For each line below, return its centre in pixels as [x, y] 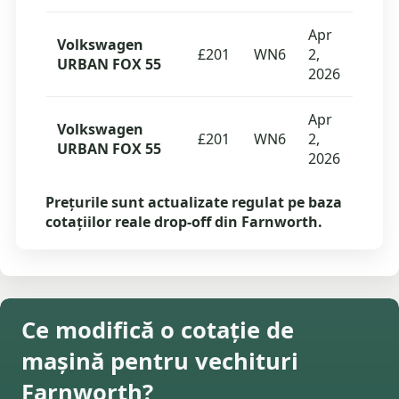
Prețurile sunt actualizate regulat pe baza [193, 203]
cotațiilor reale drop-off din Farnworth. [183, 222]
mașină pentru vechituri [160, 362]
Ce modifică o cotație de [158, 330]
